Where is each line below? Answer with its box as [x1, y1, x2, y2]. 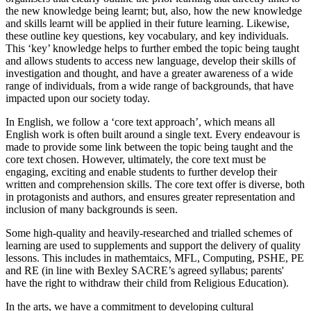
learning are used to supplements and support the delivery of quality [6, 239, 301, 252]
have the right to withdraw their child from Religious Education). [6, 277, 289, 289]
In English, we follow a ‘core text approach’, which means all [6, 116, 275, 128]
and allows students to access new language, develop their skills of [6, 55, 296, 67]
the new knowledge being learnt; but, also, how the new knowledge [6, 5, 302, 17]
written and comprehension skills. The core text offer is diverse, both [6, 178, 305, 191]
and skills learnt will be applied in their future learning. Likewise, [6, 17, 289, 30]
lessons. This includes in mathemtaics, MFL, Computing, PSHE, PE [6, 252, 304, 264]
